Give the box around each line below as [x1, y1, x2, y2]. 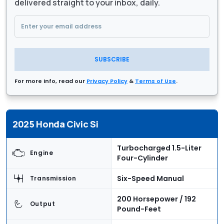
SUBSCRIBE [94, 55, 129, 64]
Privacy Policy [86, 77, 127, 85]
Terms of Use [135, 77, 176, 85]
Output [29, 199, 55, 208]
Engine [29, 148, 53, 157]
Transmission [29, 174, 76, 183]
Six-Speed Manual [117, 173, 184, 184]
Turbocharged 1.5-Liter [117, 143, 201, 153]
